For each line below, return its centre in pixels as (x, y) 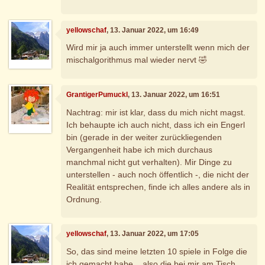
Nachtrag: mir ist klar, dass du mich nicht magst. (156, 112)
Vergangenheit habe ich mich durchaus (140, 149)
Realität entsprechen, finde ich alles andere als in (159, 187)
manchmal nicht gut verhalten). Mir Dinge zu (149, 162)
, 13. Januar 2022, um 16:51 (174, 95)
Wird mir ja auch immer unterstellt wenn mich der (158, 48)
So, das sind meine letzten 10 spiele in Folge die (157, 251)
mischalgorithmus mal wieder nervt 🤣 (137, 60)
